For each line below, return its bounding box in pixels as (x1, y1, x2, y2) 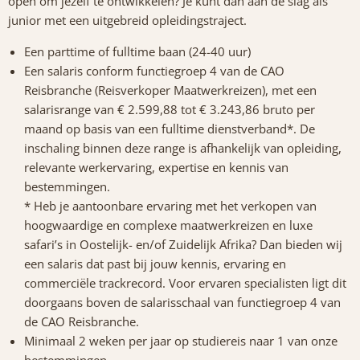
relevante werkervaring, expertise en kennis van (24, 159, 288, 176)
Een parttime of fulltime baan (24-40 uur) (24, 43, 251, 60)
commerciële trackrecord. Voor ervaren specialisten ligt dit (24, 275, 346, 292)
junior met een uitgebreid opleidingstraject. (8, 12, 247, 29)
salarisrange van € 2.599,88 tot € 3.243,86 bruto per (24, 101, 315, 118)
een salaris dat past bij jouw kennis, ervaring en (24, 256, 286, 272)
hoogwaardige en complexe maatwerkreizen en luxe (24, 217, 313, 234)
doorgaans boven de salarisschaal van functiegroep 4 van (24, 294, 341, 311)
